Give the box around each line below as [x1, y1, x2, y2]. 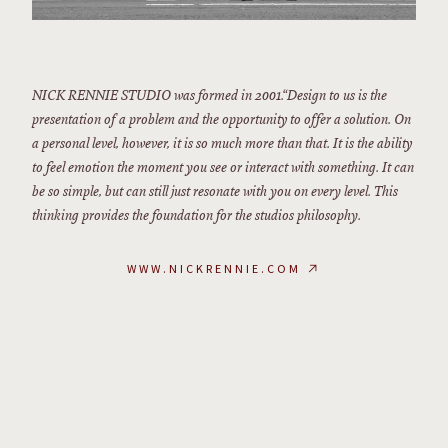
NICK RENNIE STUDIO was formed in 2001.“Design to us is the [32, 88, 387, 105]
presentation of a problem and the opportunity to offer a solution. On [32, 112, 411, 129]
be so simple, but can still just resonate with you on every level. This [32, 184, 398, 201]
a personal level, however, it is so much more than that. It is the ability [32, 136, 412, 153]
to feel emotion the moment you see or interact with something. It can [32, 160, 414, 177]
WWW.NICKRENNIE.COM [126, 261, 301, 277]
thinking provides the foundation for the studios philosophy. [32, 208, 361, 225]
